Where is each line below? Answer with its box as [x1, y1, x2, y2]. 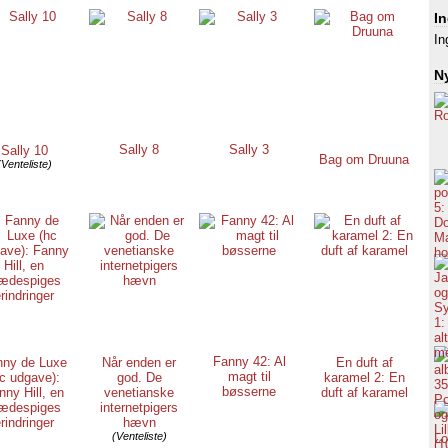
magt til [227, 369, 271, 384]
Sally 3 [229, 142, 269, 157]
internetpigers [100, 400, 178, 415]
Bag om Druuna [319, 152, 409, 167]
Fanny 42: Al [212, 354, 286, 369]
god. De [116, 370, 162, 385]
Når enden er [102, 355, 176, 370]
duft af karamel [320, 385, 408, 400]
